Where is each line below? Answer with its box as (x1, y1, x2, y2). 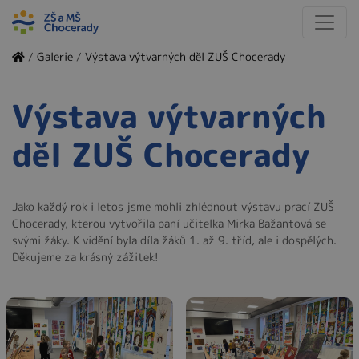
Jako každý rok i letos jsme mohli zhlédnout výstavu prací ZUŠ (12, 199, 334, 214)
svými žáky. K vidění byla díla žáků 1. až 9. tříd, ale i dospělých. (12, 232, 337, 248)
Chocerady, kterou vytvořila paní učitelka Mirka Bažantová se (12, 216, 326, 231)
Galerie (37, 49, 73, 64)
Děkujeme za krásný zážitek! (12, 249, 159, 264)
